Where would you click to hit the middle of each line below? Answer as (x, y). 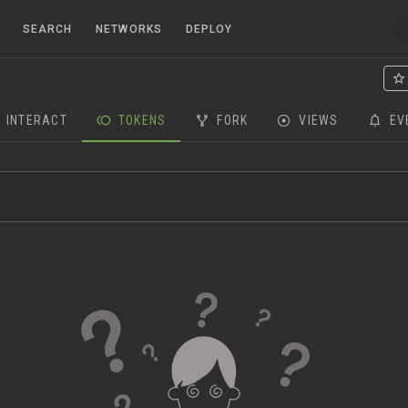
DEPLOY (209, 29)
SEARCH (47, 29)
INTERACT (36, 120)
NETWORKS (129, 29)
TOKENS (142, 120)
